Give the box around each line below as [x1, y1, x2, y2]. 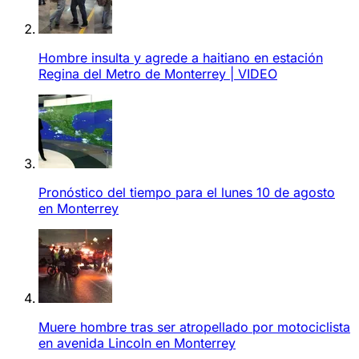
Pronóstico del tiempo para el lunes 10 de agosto [38, 184, 335, 200]
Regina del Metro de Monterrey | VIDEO [38, 65, 277, 82]
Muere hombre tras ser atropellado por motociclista [38, 318, 350, 335]
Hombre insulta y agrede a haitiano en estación [38, 49, 323, 66]
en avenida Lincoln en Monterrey [38, 334, 236, 351]
